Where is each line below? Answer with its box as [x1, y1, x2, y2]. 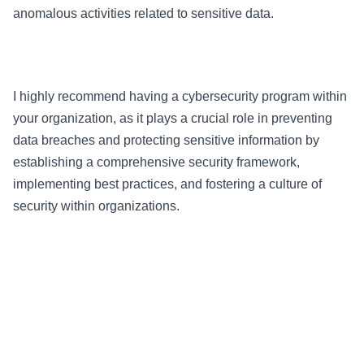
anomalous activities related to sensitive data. [13, 6, 277, 20]
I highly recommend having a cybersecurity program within [13, 89, 347, 103]
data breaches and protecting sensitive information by [13, 133, 319, 147]
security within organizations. [13, 199, 183, 213]
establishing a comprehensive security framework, [13, 155, 300, 169]
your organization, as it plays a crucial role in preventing [13, 111, 332, 125]
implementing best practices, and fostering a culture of [13, 177, 322, 191]
